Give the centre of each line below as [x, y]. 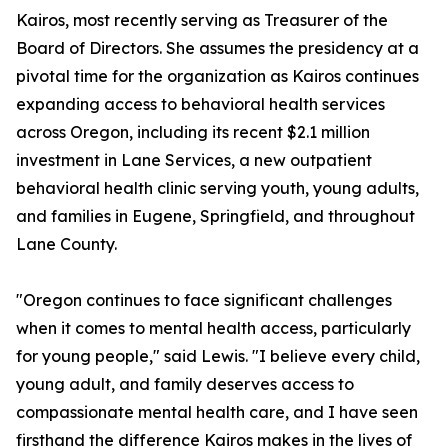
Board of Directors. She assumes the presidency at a [217, 48]
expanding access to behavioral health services [200, 104]
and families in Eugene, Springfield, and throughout [215, 216]
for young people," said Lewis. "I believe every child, [218, 356]
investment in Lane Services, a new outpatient [194, 160]
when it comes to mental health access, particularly [213, 328]
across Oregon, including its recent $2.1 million [193, 132]
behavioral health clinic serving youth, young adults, [217, 188]
